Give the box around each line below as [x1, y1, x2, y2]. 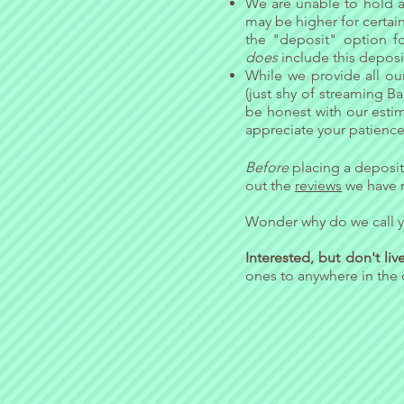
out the [245, 177, 295, 194]
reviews [295, 177, 342, 194]
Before [245, 159, 293, 176]
